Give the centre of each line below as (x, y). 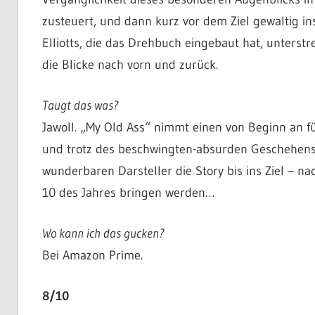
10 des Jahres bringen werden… (128, 192)
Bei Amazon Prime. (92, 255)
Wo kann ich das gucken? (103, 233)
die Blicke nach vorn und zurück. (130, 64)
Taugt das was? (80, 105)
